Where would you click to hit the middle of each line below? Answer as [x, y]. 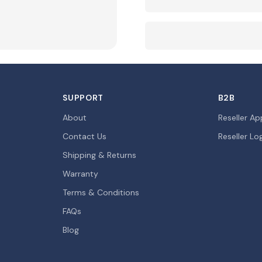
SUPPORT [83, 98]
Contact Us [85, 136]
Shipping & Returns [100, 155]
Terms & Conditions [101, 192]
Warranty [81, 174]
